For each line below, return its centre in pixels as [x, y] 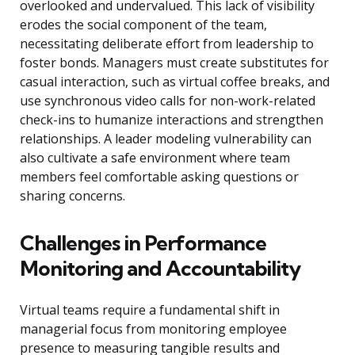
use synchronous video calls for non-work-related [168, 101]
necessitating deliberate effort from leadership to [167, 44]
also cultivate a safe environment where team [155, 158]
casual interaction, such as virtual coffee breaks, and [175, 82]
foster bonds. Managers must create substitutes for [174, 63]
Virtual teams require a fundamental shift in [150, 310]
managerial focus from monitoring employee [153, 329]
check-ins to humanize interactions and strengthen [172, 120]
